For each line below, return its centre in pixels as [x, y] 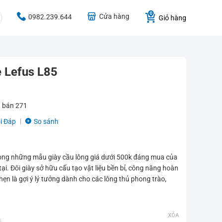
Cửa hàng [114, 16]
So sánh [46, 121]
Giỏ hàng [172, 18]
